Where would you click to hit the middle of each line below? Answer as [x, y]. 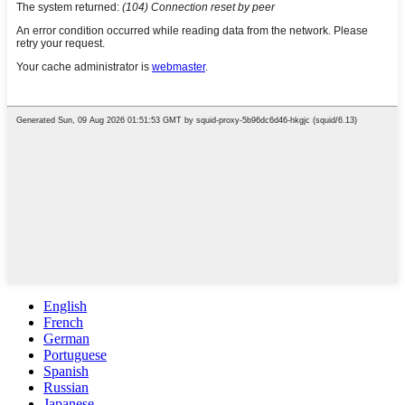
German [66, 339]
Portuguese [75, 355]
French [63, 323]
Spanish [66, 372]
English [65, 306]
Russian [66, 388]
